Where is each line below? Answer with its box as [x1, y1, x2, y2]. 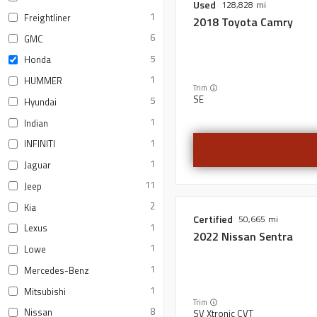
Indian [24, 115, 48, 130]
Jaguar [24, 158, 51, 172]
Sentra [259, 227, 293, 245]
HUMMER [24, 74, 62, 88]
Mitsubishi [24, 284, 66, 299]
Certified [193, 211, 233, 226]
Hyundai [24, 94, 57, 109]
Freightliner [24, 10, 71, 25]
